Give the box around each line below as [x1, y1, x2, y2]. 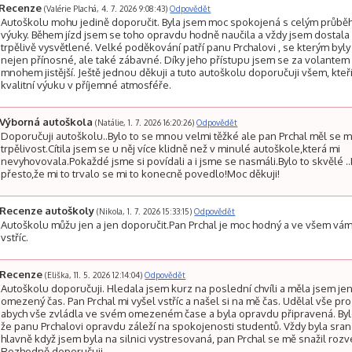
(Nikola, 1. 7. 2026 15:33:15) [97, 206, 192, 216]
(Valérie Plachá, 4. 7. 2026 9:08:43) [44, 3, 168, 13]
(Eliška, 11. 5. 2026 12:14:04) [45, 269, 143, 280]
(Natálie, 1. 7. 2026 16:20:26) [95, 117, 195, 127]
